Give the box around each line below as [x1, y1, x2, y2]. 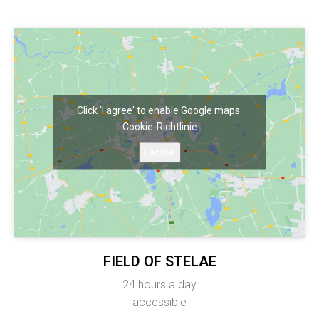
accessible [132, 296, 187, 310]
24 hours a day [122, 278, 197, 292]
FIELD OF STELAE [103, 253, 216, 271]
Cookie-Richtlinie [122, 120, 197, 132]
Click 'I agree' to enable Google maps [77, 104, 242, 116]
